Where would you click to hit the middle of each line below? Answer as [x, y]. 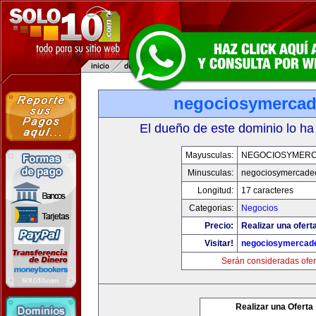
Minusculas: [211, 173]
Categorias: [211, 208]
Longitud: [215, 190]
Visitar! [219, 243]
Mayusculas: [209, 155]
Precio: [219, 226]
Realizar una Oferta [274, 307]
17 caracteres [267, 190]
